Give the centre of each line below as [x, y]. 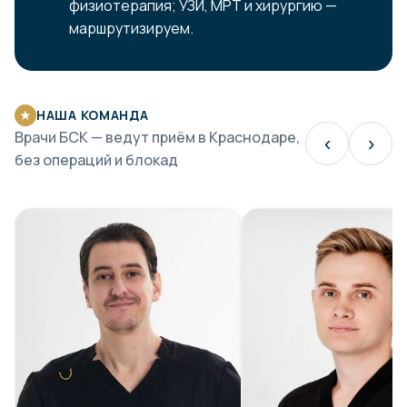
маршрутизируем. [131, 28]
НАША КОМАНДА [93, 115]
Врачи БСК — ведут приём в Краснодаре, [157, 138]
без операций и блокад [96, 160]
